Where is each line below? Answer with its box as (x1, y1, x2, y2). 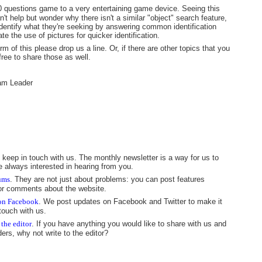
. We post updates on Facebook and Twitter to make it (39, 197, 222, 206)
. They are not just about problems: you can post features (10, 175, 205, 184)
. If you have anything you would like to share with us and (32, 219, 226, 228)
